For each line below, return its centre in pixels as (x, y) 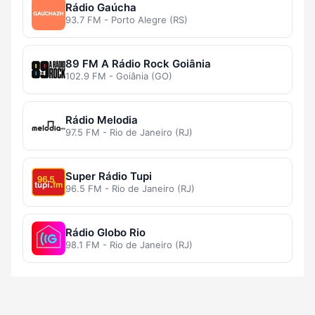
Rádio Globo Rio (105, 233)
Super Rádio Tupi (109, 176)
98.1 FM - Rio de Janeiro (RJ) (129, 245)
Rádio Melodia (102, 120)
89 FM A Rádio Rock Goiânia (138, 64)
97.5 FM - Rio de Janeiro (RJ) (129, 133)
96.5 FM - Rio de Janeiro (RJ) (130, 189)
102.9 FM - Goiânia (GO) (119, 76)
